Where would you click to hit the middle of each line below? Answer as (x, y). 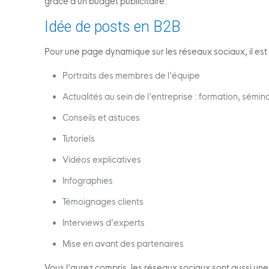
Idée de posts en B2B (113, 27)
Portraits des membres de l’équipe (131, 76)
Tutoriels (79, 139)
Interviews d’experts (104, 223)
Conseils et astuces (101, 118)
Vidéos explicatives (102, 160)
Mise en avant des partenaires (123, 244)
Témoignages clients (103, 202)
